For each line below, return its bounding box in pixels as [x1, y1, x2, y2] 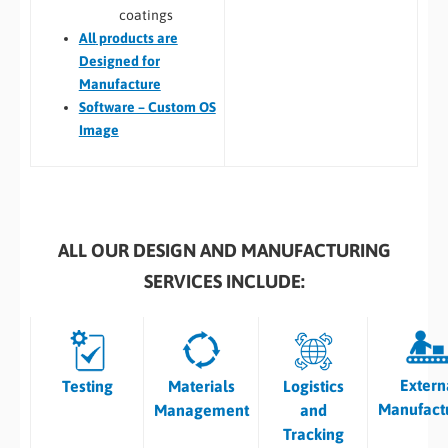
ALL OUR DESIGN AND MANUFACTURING [57, 240, 391, 262]
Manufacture [78, 75, 161, 92]
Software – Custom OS [78, 98, 216, 115]
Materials [167, 377, 235, 396]
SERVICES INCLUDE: [143, 271, 305, 293]
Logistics [282, 377, 344, 396]
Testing [61, 377, 113, 396]
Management [153, 401, 249, 420]
